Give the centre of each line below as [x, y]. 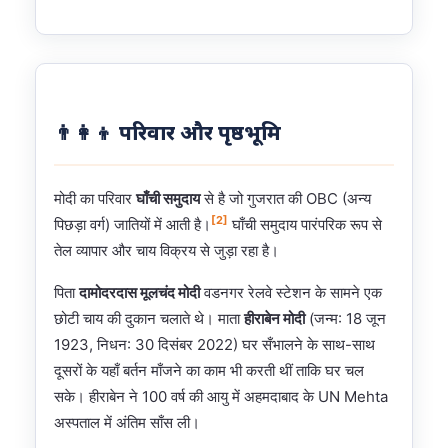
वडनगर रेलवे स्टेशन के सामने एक [291, 292]
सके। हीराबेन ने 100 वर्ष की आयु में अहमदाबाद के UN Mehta [221, 396]
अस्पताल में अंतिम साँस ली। [127, 422]
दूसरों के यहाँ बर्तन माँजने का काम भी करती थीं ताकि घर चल [209, 370]
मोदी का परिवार [95, 198]
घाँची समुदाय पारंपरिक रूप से [305, 224]
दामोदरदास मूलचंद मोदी [139, 292]
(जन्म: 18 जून [345, 318]
